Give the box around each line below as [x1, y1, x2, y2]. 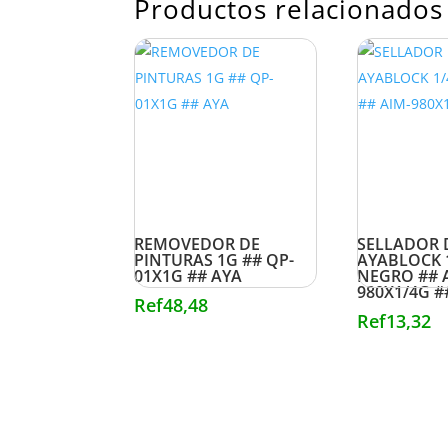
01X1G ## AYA [134, 265, 243, 288]
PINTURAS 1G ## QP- [134, 249, 295, 272]
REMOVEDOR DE [134, 233, 261, 256]
